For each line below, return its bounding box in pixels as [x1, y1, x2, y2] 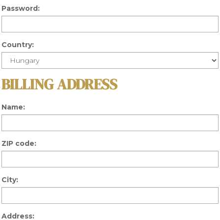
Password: [1, 4, 40, 13]
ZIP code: [1, 139, 36, 148]
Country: [1, 40, 34, 49]
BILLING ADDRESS [1, 74, 117, 94]
